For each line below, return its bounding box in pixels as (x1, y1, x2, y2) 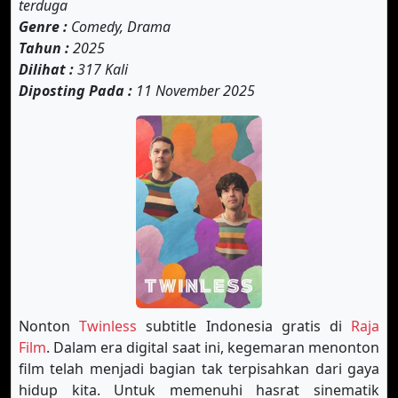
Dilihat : (19, 60, 74, 79)
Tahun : (19, 38, 69, 58)
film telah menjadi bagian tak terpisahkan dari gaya (19, 359, 379, 378)
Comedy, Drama (68, 17, 171, 36)
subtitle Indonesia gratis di (137, 316, 352, 336)
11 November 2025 (132, 81, 255, 100)
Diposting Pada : (19, 81, 132, 100)
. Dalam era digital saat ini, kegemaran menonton (46, 338, 379, 357)
